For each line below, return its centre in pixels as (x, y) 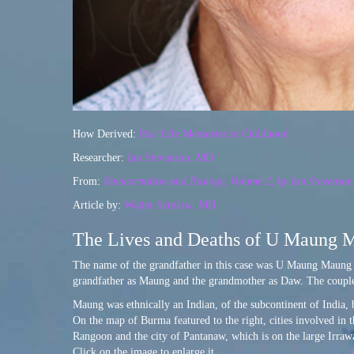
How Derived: (104, 134)
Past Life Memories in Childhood (214, 134)
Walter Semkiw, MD (170, 205)
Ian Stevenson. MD (170, 158)
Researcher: (100, 158)
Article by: (98, 205)
